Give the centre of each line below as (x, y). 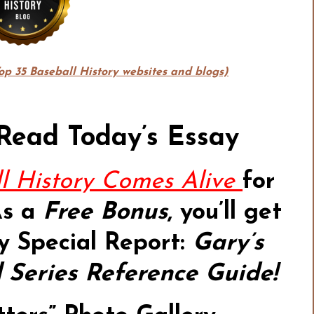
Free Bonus (105, 213)
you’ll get (231, 213)
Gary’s (228, 244)
